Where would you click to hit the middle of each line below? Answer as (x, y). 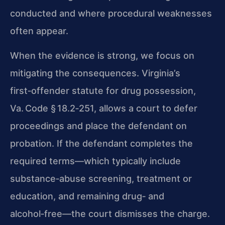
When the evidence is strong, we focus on (102, 56)
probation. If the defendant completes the (101, 144)
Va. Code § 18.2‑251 (52, 108)
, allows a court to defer (146, 108)
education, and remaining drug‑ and (87, 196)
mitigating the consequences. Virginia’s (95, 73)
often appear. (39, 31)
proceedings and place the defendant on (98, 126)
